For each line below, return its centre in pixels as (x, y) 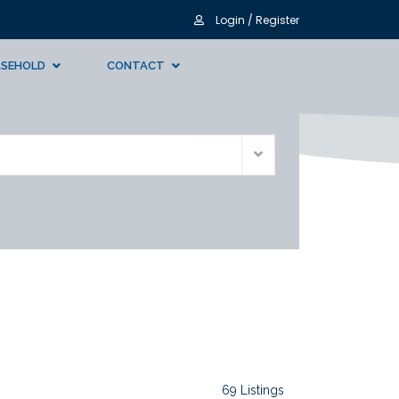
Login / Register (256, 20)
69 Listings (253, 390)
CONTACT (135, 65)
